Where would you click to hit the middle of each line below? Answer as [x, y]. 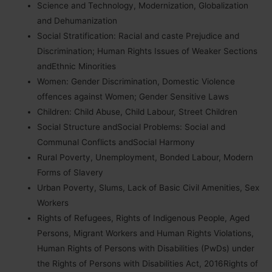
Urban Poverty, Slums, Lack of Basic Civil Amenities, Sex [148, 187]
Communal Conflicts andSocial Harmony [116, 142]
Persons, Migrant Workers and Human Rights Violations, [146, 233]
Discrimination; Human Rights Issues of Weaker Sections [148, 51]
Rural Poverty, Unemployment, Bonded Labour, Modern [145, 157]
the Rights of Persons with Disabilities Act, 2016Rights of [148, 263]
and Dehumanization [77, 20]
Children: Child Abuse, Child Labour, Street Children [138, 111]
